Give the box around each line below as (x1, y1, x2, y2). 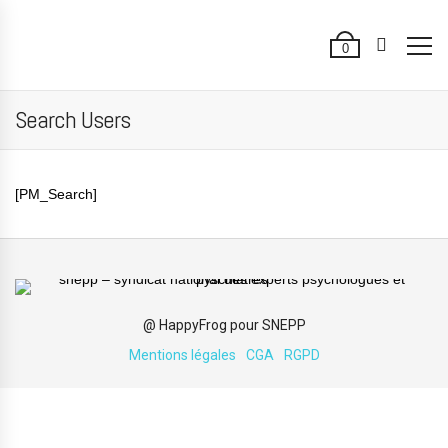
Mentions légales (128, 347, 236, 363)
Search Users (15, 104, 130, 135)
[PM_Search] (15, 186, 97, 202)
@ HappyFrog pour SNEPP (142, 317, 306, 333)
